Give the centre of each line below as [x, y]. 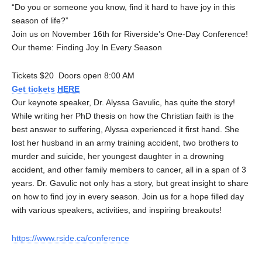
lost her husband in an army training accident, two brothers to [125, 142]
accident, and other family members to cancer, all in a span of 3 [129, 169]
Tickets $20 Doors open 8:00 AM [73, 75]
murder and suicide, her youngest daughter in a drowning [118, 156]
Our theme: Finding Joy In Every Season [87, 47]
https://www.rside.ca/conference [70, 238]
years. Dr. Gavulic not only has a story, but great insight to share [130, 183]
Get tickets [35, 89]
